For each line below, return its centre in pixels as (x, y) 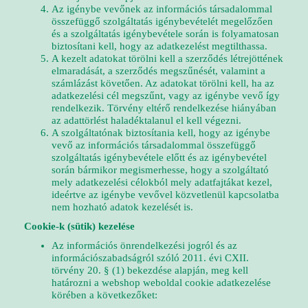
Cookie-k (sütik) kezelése (79, 226)
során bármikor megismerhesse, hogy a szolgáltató (160, 170)
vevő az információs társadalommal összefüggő (154, 145)
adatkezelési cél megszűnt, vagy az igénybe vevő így (166, 96)
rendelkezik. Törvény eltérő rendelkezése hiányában (164, 108)
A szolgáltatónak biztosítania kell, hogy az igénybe (161, 133)
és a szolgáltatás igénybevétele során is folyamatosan (165, 34)
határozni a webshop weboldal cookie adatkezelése (161, 283)
